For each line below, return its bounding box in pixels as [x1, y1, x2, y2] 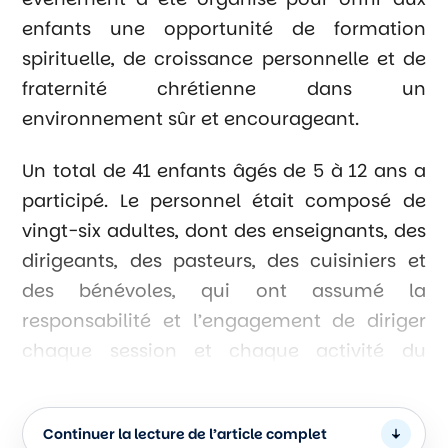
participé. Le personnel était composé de [22, 188, 426, 213]
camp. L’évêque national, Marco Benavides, [22, 368, 426, 393]
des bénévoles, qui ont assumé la [22, 278, 426, 303]
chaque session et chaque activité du [22, 338, 426, 363]
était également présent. [22, 398, 248, 423]
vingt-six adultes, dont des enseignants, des [22, 218, 426, 243]
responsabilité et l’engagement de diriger [22, 308, 426, 333]
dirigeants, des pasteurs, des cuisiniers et [22, 248, 426, 273]
